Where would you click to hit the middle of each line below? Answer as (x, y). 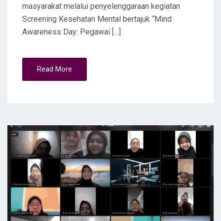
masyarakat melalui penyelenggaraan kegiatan (101, 6)
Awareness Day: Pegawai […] (72, 32)
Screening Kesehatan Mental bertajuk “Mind (97, 19)
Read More (55, 69)
